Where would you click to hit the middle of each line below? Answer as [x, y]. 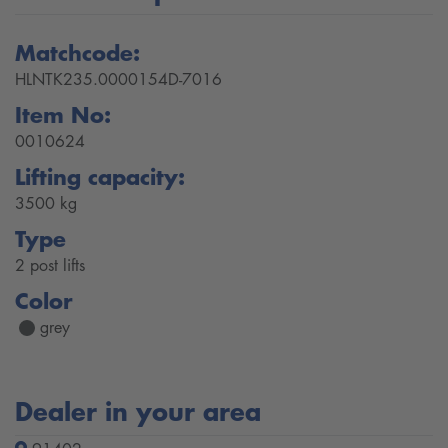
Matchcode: [77, 52]
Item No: [63, 114]
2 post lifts [50, 265]
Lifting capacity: [100, 176]
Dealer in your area [138, 410]
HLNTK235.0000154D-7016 [118, 79]
